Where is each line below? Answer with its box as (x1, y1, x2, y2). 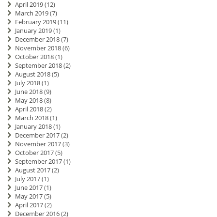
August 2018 (15, 70, 50, 79)
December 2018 (15, 35, 60, 44)
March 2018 (15, 113, 48, 123)
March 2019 (15, 9, 48, 18)
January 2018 (15, 122, 52, 131)
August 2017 (15, 166, 50, 175)
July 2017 (15, 174, 40, 184)
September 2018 (15, 61, 62, 70)
